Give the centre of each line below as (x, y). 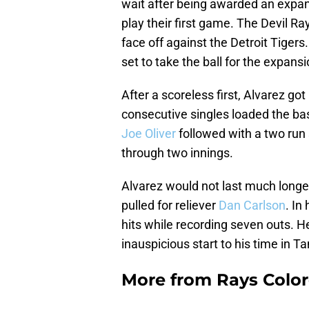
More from (169, 280)
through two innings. (177, 153)
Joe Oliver (149, 134)
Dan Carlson (252, 206)
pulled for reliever (170, 206)
